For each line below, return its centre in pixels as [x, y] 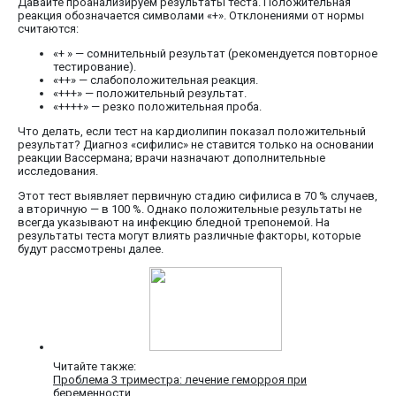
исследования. [58, 171]
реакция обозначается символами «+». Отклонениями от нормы [191, 16]
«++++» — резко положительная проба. [157, 107]
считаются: [48, 29]
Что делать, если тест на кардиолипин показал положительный [192, 132]
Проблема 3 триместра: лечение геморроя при [180, 380]
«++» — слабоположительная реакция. [156, 80]
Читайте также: [95, 367]
